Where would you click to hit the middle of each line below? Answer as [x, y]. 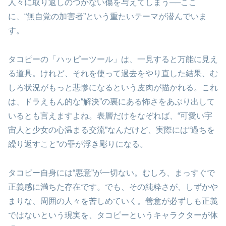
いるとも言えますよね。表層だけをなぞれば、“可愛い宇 [110, 116]
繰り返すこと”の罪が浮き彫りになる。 [78, 144]
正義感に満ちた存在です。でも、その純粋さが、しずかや [113, 187]
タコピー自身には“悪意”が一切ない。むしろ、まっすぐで [111, 173]
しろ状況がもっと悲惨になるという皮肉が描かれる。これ [113, 87]
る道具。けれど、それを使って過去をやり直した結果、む [113, 73]
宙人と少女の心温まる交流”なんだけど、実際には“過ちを [111, 130]
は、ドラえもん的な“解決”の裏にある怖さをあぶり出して [111, 101]
